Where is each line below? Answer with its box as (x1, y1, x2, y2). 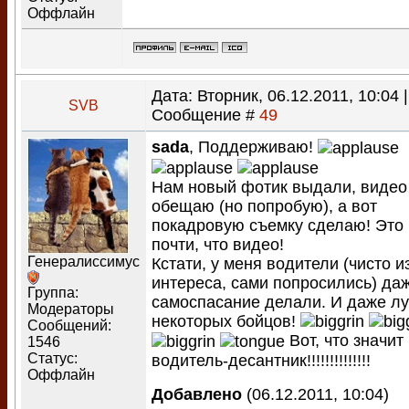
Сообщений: (27, 318, 111, 334)
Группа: (27, 285, 79, 301)
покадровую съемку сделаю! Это (152, 215, 404, 235)
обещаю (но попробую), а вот (152, 196, 377, 215)
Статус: (27, 351, 78, 367)
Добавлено (152, 385, 242, 404)
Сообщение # (152, 106, 259, 124)
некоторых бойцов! (152, 311, 300, 330)
